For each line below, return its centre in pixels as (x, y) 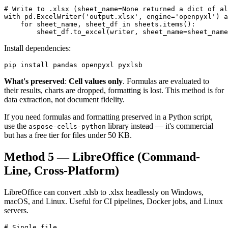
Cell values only (96, 81)
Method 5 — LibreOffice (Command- (102, 157)
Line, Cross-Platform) (62, 171)
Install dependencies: (37, 48)
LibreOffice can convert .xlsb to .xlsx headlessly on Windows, (104, 192)
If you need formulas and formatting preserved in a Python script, (108, 117)
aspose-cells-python (67, 127)
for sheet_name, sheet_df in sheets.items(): (100, 24)
